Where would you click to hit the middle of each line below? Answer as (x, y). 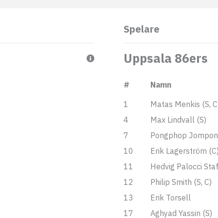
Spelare (141, 29)
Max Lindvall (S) (178, 120)
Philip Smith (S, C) (181, 182)
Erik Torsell (170, 198)
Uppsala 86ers (165, 58)
